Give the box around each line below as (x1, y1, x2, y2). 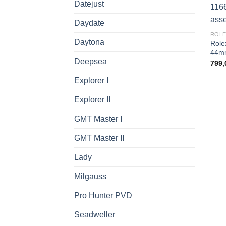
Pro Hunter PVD (74, 191, 132, 200)
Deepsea (74, 57, 107, 66)
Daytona (74, 38, 104, 46)
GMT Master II (74, 134, 124, 142)
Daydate (74, 19, 104, 27)
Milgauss (74, 172, 106, 181)
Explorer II (74, 95, 110, 104)
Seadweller (74, 210, 115, 219)
